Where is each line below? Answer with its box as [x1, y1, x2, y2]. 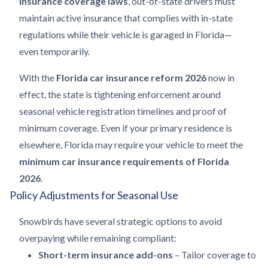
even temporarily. [19, 45, 90, 57]
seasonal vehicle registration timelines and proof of [19, 105, 227, 117]
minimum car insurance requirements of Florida [19, 156, 229, 167]
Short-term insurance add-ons [38, 249, 173, 260]
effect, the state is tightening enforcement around [19, 89, 221, 100]
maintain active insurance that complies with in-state [19, 12, 233, 23]
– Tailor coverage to [173, 249, 256, 260]
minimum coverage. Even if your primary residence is [19, 122, 232, 133]
